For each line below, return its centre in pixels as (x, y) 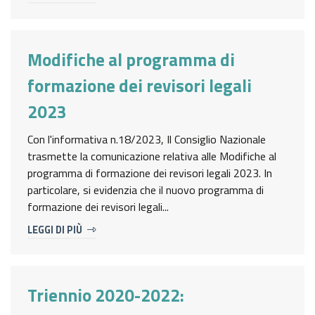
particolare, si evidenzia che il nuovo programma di (146, 190)
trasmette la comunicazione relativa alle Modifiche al (152, 156)
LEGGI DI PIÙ (56, 230)
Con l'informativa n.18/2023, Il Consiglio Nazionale (147, 140)
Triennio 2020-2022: (106, 296)
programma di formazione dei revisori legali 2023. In (150, 173)
